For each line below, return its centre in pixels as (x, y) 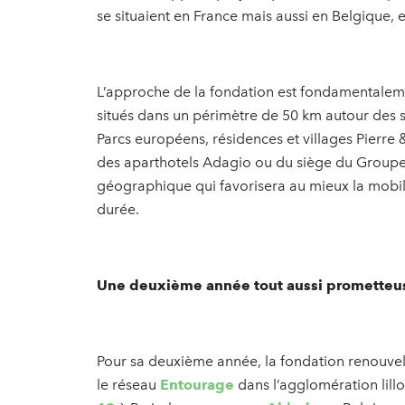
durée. (118, 210)
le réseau (128, 385)
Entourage (197, 385)
